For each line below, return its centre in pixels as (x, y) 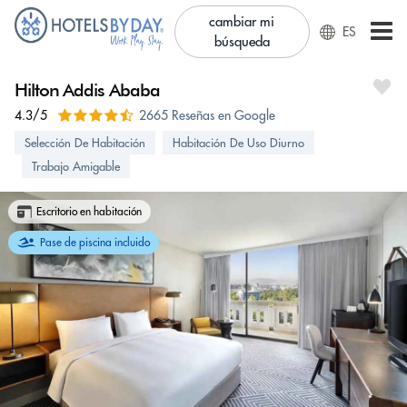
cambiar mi (242, 21)
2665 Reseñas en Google (207, 115)
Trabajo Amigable (76, 166)
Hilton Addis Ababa (87, 89)
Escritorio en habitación (89, 211)
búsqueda (242, 41)
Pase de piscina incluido (95, 242)
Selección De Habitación (85, 143)
